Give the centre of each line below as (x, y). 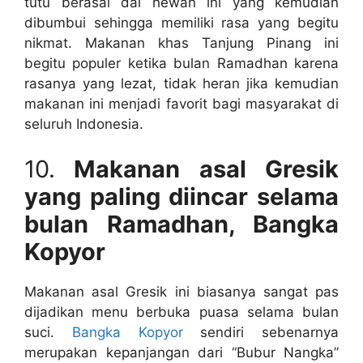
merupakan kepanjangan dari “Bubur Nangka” (181, 352)
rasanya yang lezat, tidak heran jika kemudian (181, 84)
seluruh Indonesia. (84, 124)
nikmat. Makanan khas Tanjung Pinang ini (181, 43)
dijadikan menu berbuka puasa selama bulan (181, 312)
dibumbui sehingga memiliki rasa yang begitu (181, 23)
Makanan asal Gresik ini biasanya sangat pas (181, 291)
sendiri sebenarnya (261, 332)
